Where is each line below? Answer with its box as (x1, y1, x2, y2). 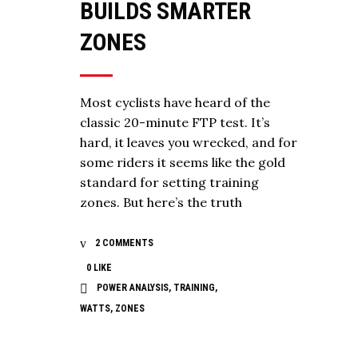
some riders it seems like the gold (80, 154, 285, 171)
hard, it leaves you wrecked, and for (80, 134, 297, 151)
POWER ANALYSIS (97, 282, 169, 294)
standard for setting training (80, 174, 259, 191)
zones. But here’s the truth (80, 194, 242, 211)
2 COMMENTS (93, 237, 153, 249)
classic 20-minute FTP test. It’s (80, 114, 270, 131)
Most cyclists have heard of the (80, 94, 270, 111)
